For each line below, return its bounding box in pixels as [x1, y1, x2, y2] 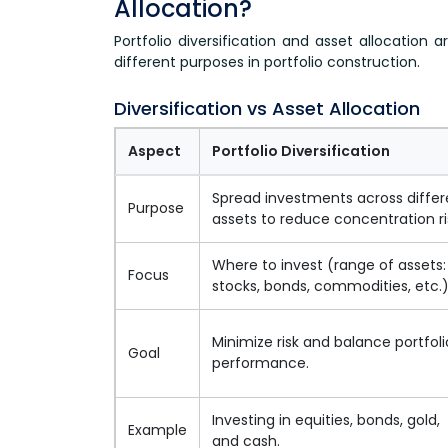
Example [128, 419, 187, 440]
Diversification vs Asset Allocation [114, 95, 420, 121]
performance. [212, 352, 309, 373]
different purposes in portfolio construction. [114, 51, 420, 72]
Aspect [128, 140, 181, 161]
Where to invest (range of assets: [212, 254, 446, 275]
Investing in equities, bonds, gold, [212, 409, 440, 430]
